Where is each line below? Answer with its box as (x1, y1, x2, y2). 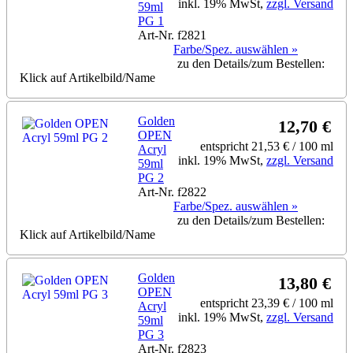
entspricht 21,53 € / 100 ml (200, 139, 333, 153)
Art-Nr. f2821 (138, 28, 206, 42)
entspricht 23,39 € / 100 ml (200, 295, 333, 310)
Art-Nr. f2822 (138, 184, 206, 199)
